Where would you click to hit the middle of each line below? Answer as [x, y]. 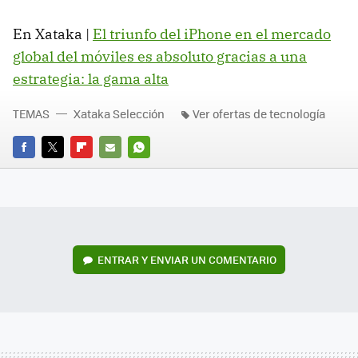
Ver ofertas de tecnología [259, 113]
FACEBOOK [40, 169]
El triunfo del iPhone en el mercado [212, 34]
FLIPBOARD [99, 169]
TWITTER [64, 169]
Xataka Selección [119, 113]
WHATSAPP [157, 169]
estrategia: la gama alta [91, 78]
